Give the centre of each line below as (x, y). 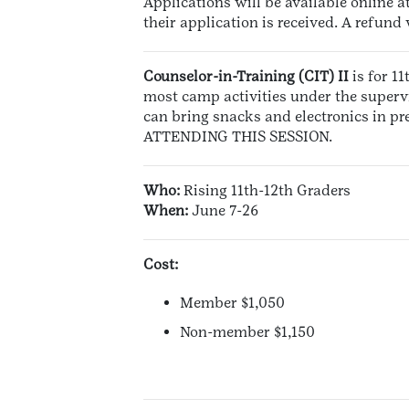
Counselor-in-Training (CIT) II (248, 77)
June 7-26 (223, 211)
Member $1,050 (232, 303)
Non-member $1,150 (247, 332)
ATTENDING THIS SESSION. (238, 137)
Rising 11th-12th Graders (267, 191)
